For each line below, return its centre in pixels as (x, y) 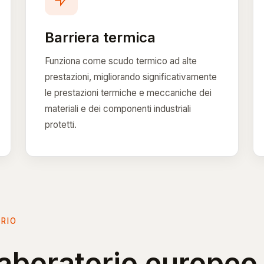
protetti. (60, 124)
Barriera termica (100, 37)
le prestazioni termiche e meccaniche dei (128, 93)
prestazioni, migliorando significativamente (131, 77)
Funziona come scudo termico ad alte (121, 61)
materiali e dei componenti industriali (118, 108)
